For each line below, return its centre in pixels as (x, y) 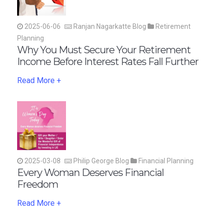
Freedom (38, 184)
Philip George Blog (101, 161)
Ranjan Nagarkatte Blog (110, 26)
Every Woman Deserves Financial (90, 172)
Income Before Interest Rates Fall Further (108, 61)
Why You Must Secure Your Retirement (104, 50)
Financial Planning (165, 161)
